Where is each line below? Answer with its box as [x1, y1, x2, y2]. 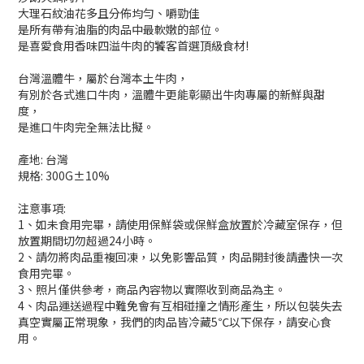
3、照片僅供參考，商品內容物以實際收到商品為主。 [18, 281, 286, 297]
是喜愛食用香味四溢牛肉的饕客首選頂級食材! [18, 37, 249, 54]
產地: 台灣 [18, 151, 68, 167]
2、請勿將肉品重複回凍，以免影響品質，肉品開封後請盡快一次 [18, 249, 343, 265]
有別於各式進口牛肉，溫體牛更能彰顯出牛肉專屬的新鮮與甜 [18, 86, 325, 102]
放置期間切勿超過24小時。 [18, 232, 156, 249]
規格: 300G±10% [18, 167, 110, 184]
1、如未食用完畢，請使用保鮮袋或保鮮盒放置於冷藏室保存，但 [18, 216, 343, 232]
